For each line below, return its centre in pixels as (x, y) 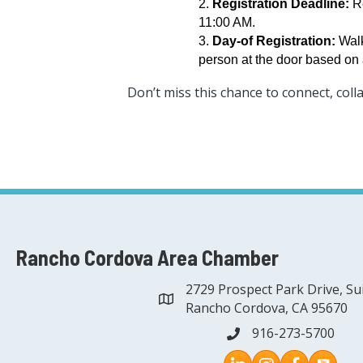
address (182, 300)
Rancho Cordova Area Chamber (147, 257)
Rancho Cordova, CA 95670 (267, 307)
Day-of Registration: (274, 41)
